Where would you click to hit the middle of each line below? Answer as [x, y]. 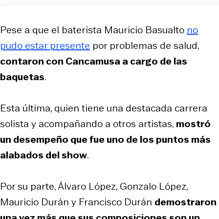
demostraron [186, 202]
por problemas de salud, [144, 45]
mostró [193, 123]
